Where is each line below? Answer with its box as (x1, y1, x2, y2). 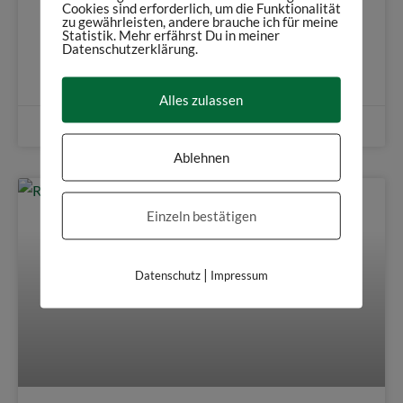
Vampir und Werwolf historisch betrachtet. (45, 14, 285, 31)
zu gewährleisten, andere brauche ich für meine (61, 13, 338, 29)
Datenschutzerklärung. (61, 40, 198, 56)
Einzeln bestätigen (146, 207, 256, 223)
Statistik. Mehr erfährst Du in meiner (61, 26, 280, 42)
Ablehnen (173, 148, 229, 165)
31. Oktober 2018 (45, 119, 130, 133)
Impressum (210, 267, 268, 282)
